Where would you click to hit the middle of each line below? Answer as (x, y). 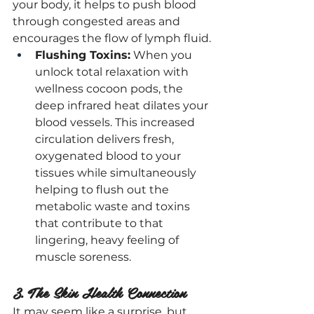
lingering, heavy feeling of (108, 240)
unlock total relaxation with (113, 72)
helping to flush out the (103, 190)
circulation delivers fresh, (106, 139)
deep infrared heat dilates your (123, 105)
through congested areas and (98, 21)
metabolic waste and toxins (114, 206)
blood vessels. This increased (116, 122)
